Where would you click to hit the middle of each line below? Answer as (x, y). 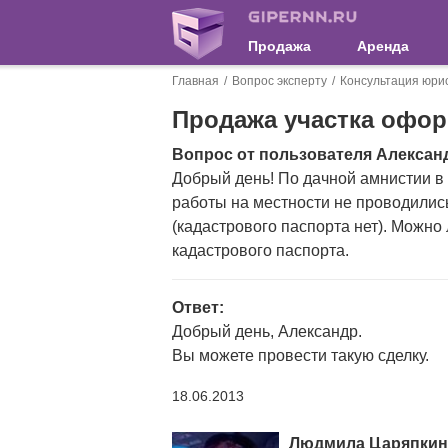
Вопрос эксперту (279, 81)
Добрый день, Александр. (267, 331)
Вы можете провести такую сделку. (300, 355)
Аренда (383, 46)
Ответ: (198, 307)
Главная (195, 81)
